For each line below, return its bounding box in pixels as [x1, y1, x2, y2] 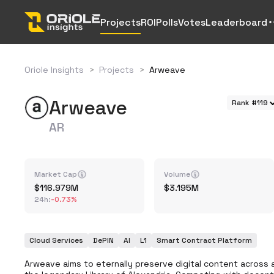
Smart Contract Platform [157, 235, 252, 245]
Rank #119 [232, 98, 268, 108]
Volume [164, 169, 190, 179]
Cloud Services [29, 235, 83, 245]
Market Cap [34, 169, 77, 179]
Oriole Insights [24, 64, 84, 75]
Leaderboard [206, 15, 267, 29]
